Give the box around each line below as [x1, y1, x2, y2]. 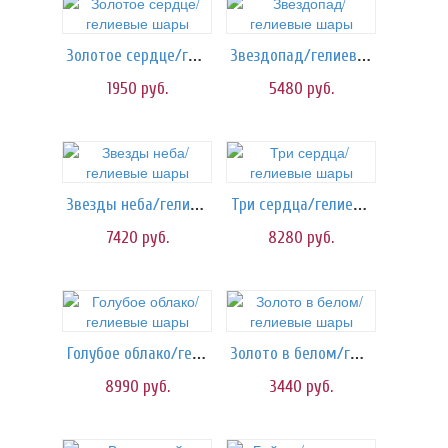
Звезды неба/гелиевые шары [190, 194, 204, 214]
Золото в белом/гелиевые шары [350, 343, 364, 363]
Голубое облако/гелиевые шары [192, 343, 206, 363]
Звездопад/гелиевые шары [357, 45, 371, 65]
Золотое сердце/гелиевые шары [188, 45, 202, 65]
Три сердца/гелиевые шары [353, 194, 367, 214]
